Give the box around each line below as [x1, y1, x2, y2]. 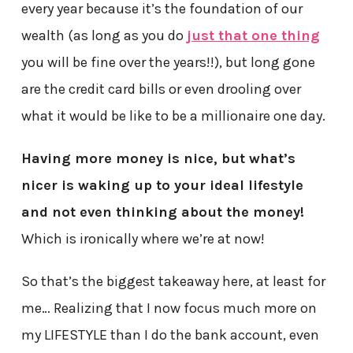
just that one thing [186, 26, 320, 44]
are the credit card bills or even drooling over [20, 80, 301, 98]
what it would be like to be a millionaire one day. [20, 106, 325, 124]
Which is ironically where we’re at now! [20, 229, 265, 247]
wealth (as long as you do [20, 26, 187, 44]
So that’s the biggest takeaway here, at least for [20, 272, 325, 290]
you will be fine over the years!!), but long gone [20, 53, 315, 71]
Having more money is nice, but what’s [20, 149, 295, 167]
